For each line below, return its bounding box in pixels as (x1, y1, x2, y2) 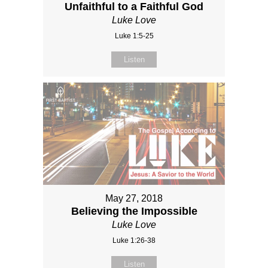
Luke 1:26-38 (112, 236, 156, 245)
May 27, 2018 (105, 193, 163, 204)
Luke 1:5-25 (114, 31, 154, 40)
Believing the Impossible (71, 205, 197, 218)
